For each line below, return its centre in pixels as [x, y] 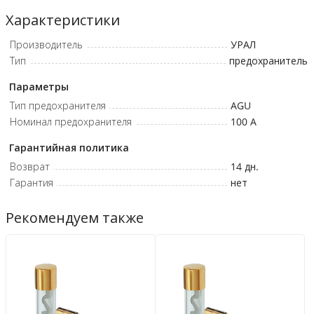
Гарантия [32, 182]
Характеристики [63, 20]
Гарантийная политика [69, 147]
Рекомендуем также [75, 217]
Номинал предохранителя [71, 121]
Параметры [39, 86]
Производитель [46, 44]
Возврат [30, 166]
